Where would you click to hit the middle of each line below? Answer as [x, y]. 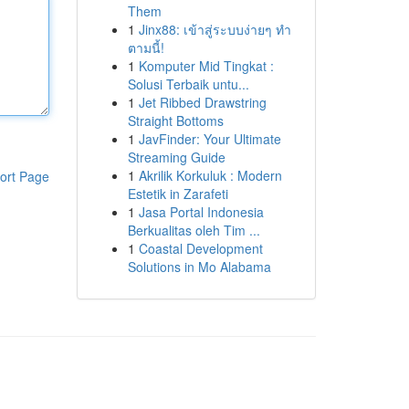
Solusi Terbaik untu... [188, 84]
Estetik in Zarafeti [178, 194]
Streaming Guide [176, 157]
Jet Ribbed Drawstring [202, 102]
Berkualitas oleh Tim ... [194, 230]
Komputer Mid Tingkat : [206, 66]
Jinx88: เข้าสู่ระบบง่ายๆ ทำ [215, 29]
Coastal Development [200, 248]
